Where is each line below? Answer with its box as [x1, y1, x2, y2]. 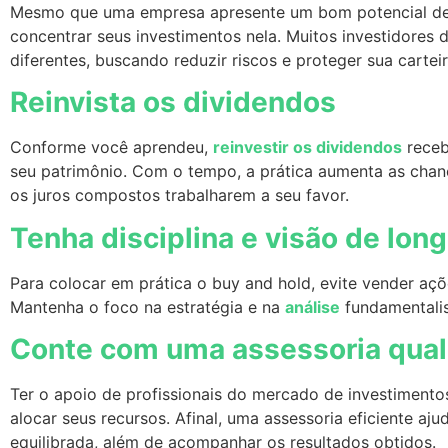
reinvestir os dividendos [213, 137, 402, 158]
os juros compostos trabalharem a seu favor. [10, 185, 359, 206]
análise [285, 296, 340, 317]
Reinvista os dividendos [10, 85, 336, 120]
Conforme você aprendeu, [10, 137, 213, 158]
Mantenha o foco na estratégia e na [10, 296, 285, 317]
